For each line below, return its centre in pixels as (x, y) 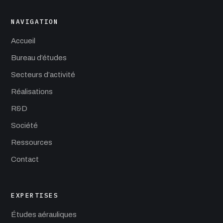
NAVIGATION (35, 21)
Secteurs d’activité (43, 74)
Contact (25, 159)
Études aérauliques (44, 214)
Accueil (23, 41)
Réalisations (32, 91)
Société (24, 125)
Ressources (32, 142)
